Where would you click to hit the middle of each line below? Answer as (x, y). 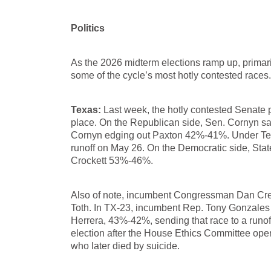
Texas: (86, 110)
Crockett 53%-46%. (112, 161)
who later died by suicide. (125, 246)
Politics (88, 28)
